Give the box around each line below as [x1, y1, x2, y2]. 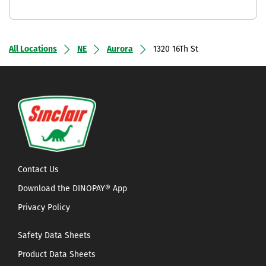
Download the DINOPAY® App [18, 185, 127, 194]
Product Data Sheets [18, 251, 96, 260]
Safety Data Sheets [18, 232, 91, 241]
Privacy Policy [18, 204, 70, 213]
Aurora [107, 45, 133, 54]
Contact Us [18, 166, 59, 175]
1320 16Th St [153, 45, 198, 54]
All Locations [9, 45, 57, 54]
